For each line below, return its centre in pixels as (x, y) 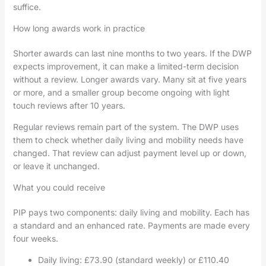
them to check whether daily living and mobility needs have (128, 140)
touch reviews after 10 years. (69, 105)
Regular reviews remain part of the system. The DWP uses (126, 126)
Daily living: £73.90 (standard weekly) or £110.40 (133, 259)
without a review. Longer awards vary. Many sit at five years (129, 79)
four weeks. (35, 238)
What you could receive (59, 187)
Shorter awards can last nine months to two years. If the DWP (132, 53)
